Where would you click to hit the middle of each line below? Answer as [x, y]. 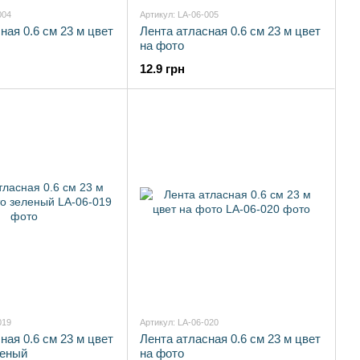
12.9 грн [162, 69]
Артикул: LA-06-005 [179, 14]
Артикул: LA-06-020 [179, 322]
